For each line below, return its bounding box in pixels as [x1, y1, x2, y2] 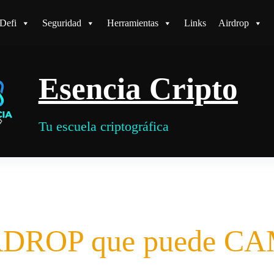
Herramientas [106, 17, 158, 28]
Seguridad [42, 17, 81, 28]
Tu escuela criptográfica [38, 119, 169, 135]
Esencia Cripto [38, 71, 238, 106]
